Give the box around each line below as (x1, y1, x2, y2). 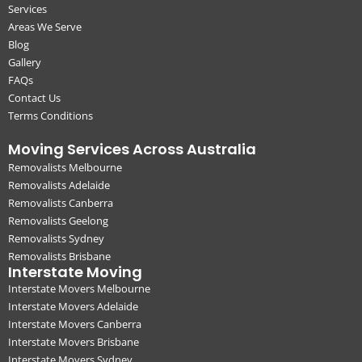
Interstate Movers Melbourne (8, 280, 150, 296)
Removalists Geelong (8, 213, 108, 228)
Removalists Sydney (8, 230, 104, 246)
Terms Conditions (8, 107, 93, 123)
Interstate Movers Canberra (8, 316, 141, 331)
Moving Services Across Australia (8, 138, 256, 159)
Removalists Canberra (8, 195, 113, 210)
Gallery (8, 54, 41, 69)
